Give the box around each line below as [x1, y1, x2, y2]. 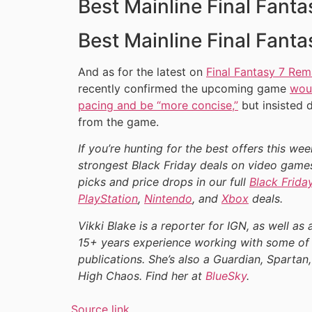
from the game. [78, 114, 159, 129]
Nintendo [144, 192, 192, 206]
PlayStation [78, 192, 138, 206]
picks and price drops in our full [78, 175, 249, 189]
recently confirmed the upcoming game [78, 81, 290, 95]
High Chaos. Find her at [78, 268, 205, 283]
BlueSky [205, 268, 247, 283]
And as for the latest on [78, 64, 206, 79]
